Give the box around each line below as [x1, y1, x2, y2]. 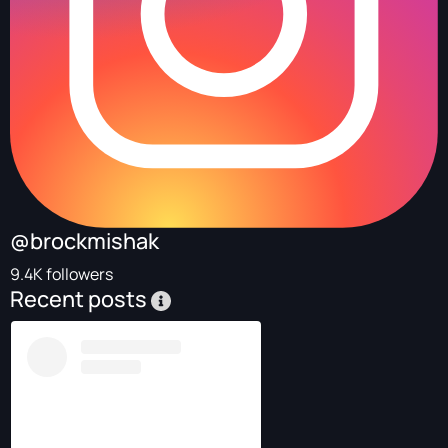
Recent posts [10, 283, 151, 314]
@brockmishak [10, 225, 159, 256]
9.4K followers [10, 262, 113, 285]
